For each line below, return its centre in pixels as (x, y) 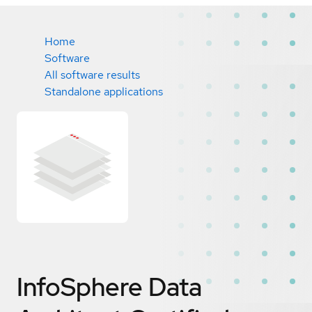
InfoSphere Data (109, 287)
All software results (92, 75)
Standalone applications (104, 92)
